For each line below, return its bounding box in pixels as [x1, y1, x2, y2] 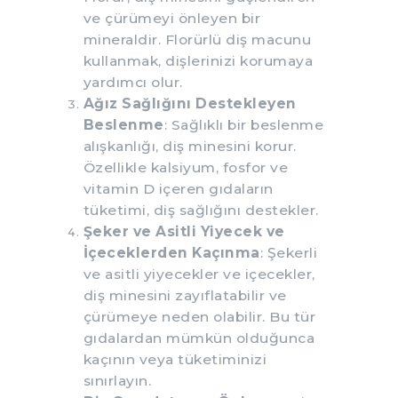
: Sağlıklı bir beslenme [163, 115, 323, 133]
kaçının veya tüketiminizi [83, 350, 267, 368]
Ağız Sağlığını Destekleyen [83, 94, 297, 112]
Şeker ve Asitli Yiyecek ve [83, 222, 285, 240]
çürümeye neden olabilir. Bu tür [83, 307, 315, 325]
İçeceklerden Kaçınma [83, 243, 260, 261]
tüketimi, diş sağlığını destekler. [83, 201, 319, 219]
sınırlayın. [83, 371, 151, 389]
